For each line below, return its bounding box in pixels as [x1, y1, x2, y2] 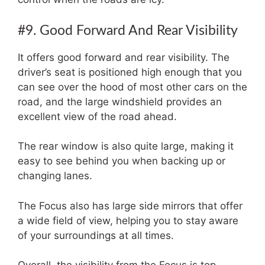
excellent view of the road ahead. [18, 110, 177, 122]
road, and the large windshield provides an [18, 95, 222, 108]
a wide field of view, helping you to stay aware [18, 214, 238, 227]
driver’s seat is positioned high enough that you [18, 66, 242, 78]
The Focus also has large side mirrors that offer [18, 199, 243, 212]
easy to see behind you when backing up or [18, 155, 225, 167]
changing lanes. [18, 170, 92, 182]
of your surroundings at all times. [18, 229, 174, 241]
